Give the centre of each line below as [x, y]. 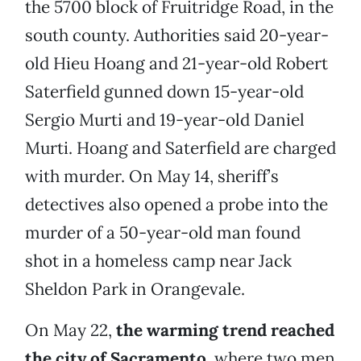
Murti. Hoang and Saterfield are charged [180, 148]
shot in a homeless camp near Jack [158, 261]
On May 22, [71, 330]
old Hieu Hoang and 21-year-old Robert [176, 64]
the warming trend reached [225, 330]
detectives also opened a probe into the [176, 205]
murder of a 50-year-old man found [163, 233]
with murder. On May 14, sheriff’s [152, 176]
